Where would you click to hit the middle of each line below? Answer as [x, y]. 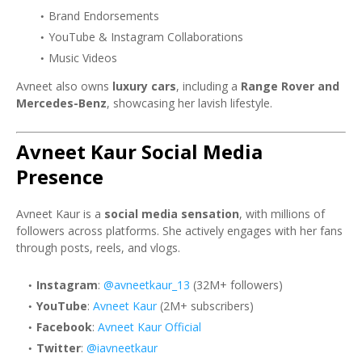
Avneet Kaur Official [149, 327]
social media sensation [172, 214]
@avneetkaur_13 [147, 285]
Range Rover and [290, 86]
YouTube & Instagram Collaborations [146, 37]
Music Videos [83, 58]
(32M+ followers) [236, 285]
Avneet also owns [64, 86]
